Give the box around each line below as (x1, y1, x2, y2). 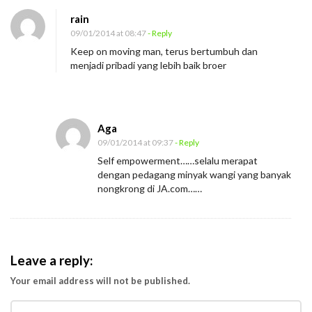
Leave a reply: (10, 253, 93, 269)
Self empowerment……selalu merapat (97, 155, 258, 167)
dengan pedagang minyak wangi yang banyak (97, 169, 291, 181)
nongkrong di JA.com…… (97, 182, 202, 195)
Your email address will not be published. (10, 275, 190, 287)
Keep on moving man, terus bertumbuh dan (70, 45, 258, 58)
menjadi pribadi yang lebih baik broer (70, 59, 226, 72)
